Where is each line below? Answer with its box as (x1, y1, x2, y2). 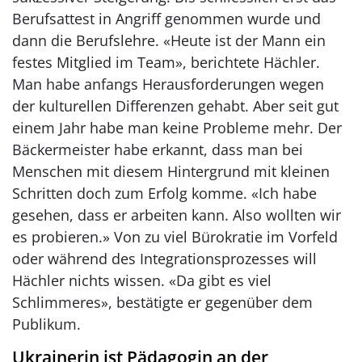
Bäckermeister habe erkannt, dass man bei (12, 139, 303, 159)
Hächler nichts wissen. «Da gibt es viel (12, 270, 271, 290)
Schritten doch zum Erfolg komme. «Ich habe (12, 183, 317, 203)
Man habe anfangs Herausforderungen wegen (12, 74, 324, 94)
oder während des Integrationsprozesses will (12, 248, 317, 268)
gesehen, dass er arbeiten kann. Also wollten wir (12, 204, 341, 225)
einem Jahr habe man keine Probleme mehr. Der (12, 117, 342, 137)
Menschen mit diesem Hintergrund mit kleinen (12, 161, 330, 181)
